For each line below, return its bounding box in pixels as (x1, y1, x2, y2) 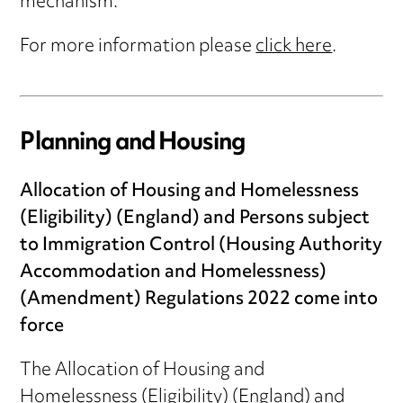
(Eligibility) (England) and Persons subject (20, 201, 371, 238)
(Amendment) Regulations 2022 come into (20, 282, 379, 319)
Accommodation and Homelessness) (20, 255, 327, 292)
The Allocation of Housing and (20, 353, 265, 390)
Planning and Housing (20, 119, 245, 168)
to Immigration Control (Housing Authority (20, 228, 383, 265)
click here (255, 28, 333, 66)
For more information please (20, 28, 256, 66)
